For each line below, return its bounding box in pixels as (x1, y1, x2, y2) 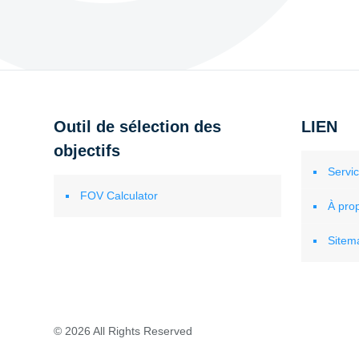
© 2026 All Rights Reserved (53, 325, 192, 337)
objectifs (53, 142, 120, 159)
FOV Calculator (79, 189, 158, 202)
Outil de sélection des (53, 118, 221, 135)
